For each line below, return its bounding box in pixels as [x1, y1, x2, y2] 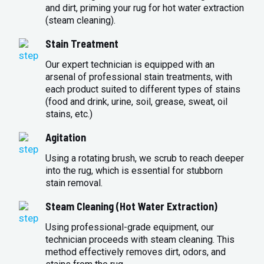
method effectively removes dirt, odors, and [45, 246, 226, 258]
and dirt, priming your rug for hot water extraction [45, 2, 245, 14]
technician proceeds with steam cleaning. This [45, 234, 235, 246]
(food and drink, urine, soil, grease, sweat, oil [45, 96, 228, 108]
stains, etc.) [45, 108, 93, 120]
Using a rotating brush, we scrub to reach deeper [45, 153, 245, 164]
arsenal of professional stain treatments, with [45, 71, 233, 83]
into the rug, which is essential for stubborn [45, 165, 223, 177]
